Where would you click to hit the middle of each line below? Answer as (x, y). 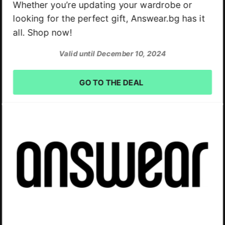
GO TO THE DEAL (111, 82)
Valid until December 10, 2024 (113, 53)
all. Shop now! (42, 32)
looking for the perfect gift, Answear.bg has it (109, 18)
